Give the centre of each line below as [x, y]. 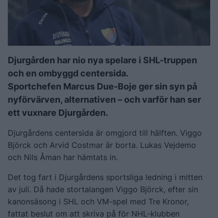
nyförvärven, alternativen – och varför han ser [104, 99]
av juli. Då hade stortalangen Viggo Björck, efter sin [103, 189]
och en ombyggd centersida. [68, 73]
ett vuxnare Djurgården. [58, 112]
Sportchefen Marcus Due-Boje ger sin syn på [102, 86]
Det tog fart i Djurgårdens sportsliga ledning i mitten [105, 177]
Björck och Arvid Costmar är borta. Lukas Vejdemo [102, 145]
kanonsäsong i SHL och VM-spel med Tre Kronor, [98, 201]
